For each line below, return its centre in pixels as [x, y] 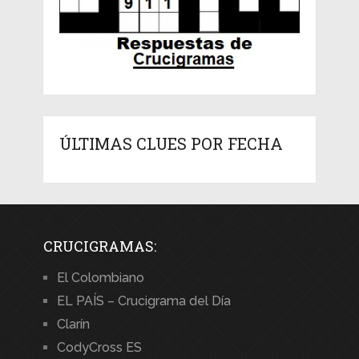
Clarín [73, 324]
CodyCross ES [99, 347]
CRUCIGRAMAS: [99, 246]
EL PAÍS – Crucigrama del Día [143, 301]
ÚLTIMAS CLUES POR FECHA [171, 143]
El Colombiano [100, 277]
